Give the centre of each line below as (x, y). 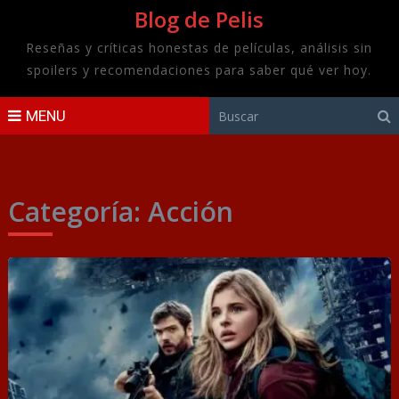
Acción (190, 212)
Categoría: (77, 212)
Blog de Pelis (199, 19)
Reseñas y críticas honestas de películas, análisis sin (199, 48)
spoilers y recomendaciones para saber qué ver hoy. (199, 70)
